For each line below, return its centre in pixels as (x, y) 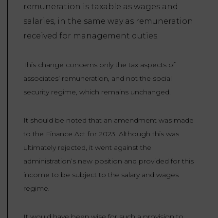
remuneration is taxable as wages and (101, 6)
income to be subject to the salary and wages (101, 174)
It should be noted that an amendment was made (109, 120)
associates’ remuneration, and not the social (98, 78)
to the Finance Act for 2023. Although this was (101, 134)
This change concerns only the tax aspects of (99, 64)
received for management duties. (91, 36)
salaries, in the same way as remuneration (108, 21)
